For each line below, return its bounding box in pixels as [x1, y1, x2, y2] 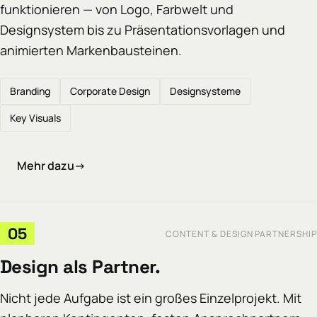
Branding [10, 84, 50, 98]
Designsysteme [170, 84, 241, 98]
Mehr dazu [16, 157, 74, 173]
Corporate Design [70, 84, 150, 98]
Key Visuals [10, 111, 61, 125]
